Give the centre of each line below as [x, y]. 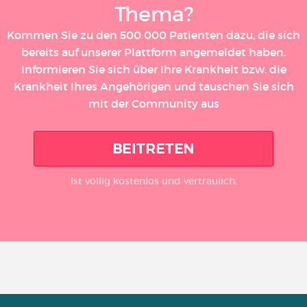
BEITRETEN [153, 149]
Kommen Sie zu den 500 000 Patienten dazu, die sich [153, 35]
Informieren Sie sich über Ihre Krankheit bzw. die [153, 69]
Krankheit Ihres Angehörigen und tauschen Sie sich [153, 86]
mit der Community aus [153, 103]
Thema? [153, 14]
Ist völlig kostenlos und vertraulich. [153, 181]
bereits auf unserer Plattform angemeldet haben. [153, 52]
